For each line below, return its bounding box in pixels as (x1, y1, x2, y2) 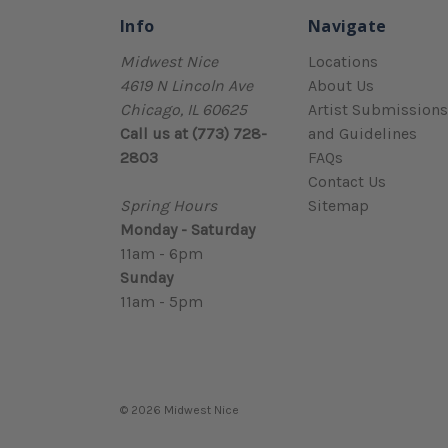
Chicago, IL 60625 (120, 99, 247, 119)
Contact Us (308, 171, 386, 191)
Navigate (308, 14, 386, 37)
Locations (308, 51, 378, 71)
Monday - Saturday (120, 219, 255, 239)
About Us (308, 75, 374, 95)
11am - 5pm (120, 291, 203, 311)
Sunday (120, 267, 173, 287)
